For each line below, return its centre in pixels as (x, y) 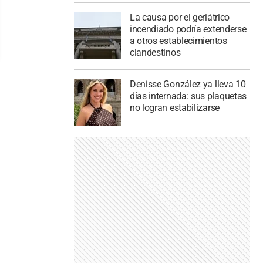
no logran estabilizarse (174, 108)
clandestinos (155, 52)
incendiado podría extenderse (188, 29)
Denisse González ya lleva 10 (188, 85)
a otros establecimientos (178, 41)
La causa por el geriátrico (180, 17)
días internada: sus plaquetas (188, 96)
